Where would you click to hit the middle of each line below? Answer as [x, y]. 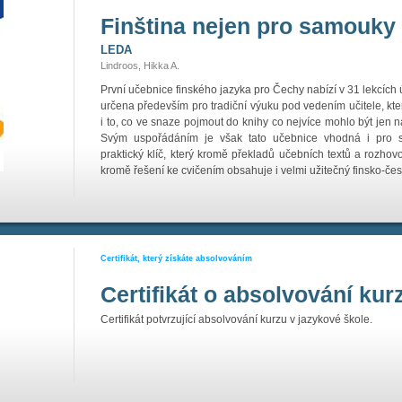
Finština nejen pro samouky [248, 26]
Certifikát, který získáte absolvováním [176, 258]
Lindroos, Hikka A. [140, 66]
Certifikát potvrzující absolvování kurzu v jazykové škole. [236, 319]
